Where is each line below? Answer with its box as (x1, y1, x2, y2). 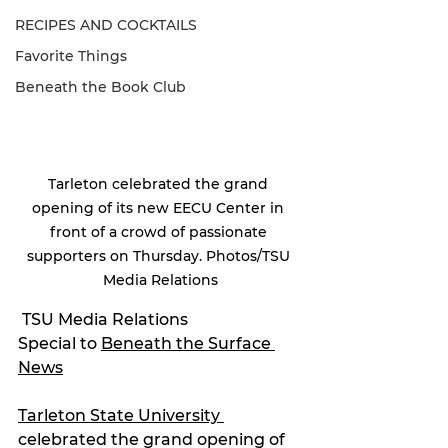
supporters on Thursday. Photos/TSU (26, 247, 294, 266)
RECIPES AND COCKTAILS (15, 16, 197, 34)
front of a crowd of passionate (49, 223, 271, 242)
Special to (18, 334, 101, 354)
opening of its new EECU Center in (32, 199, 288, 218)
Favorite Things (15, 47, 127, 65)
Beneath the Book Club (15, 78, 186, 96)
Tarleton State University (18, 406, 224, 426)
